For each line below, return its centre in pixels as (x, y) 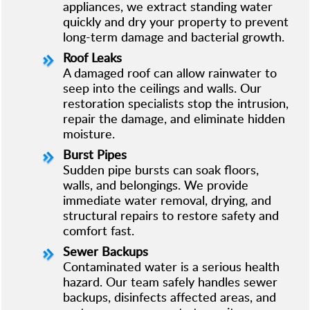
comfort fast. (98, 230)
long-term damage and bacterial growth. (173, 36)
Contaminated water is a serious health (171, 266)
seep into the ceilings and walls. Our (162, 88)
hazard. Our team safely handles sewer (170, 281)
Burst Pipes (94, 154)
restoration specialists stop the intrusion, (175, 103)
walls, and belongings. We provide (155, 184)
